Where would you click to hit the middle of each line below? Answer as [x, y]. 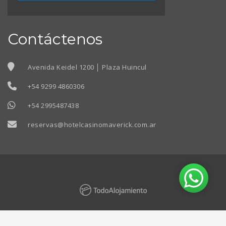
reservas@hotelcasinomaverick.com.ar [92, 125]
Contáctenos [55, 39]
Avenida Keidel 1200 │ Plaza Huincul [87, 67]
